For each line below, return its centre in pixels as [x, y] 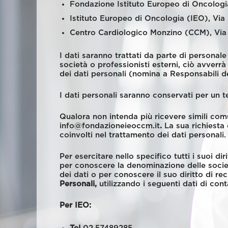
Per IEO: [75, 205]
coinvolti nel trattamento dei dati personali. [143, 135]
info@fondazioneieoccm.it [110, 126]
